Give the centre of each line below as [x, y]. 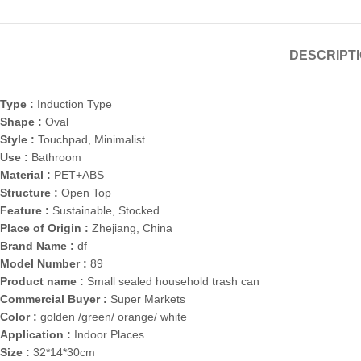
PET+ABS [79, 175]
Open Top [86, 193]
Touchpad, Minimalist [91, 140]
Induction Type [75, 104]
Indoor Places [109, 335]
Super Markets [148, 299]
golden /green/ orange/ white [114, 317]
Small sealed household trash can [173, 282]
